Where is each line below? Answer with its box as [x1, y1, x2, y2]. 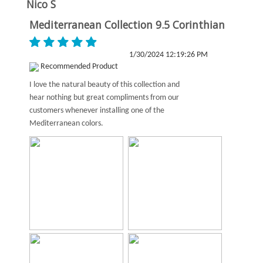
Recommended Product [39, 62, 118, 71]
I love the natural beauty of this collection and [29, 80, 180, 89]
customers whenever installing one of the [29, 106, 164, 115]
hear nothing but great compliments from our [29, 93, 179, 102]
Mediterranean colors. [29, 119, 103, 128]
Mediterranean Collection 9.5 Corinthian [29, 18, 225, 32]
